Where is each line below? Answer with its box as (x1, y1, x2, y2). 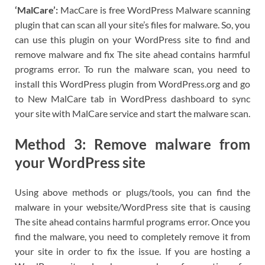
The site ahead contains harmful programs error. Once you (15, 215, 250, 227)
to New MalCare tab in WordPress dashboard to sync (15, 93, 250, 105)
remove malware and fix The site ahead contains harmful (15, 49, 250, 60)
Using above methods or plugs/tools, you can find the (15, 186, 250, 198)
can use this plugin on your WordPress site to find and (15, 34, 250, 46)
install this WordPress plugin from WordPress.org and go (15, 78, 250, 90)
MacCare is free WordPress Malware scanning (58, 4, 250, 16)
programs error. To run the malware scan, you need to (15, 63, 250, 75)
